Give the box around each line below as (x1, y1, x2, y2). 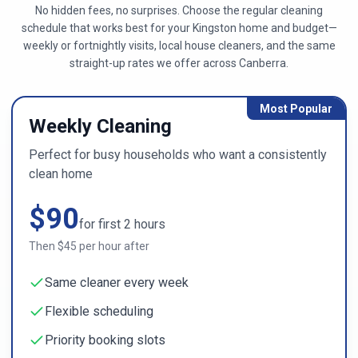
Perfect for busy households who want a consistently (29, 147, 327, 162)
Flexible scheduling (45, 304, 153, 319)
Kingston (192, 22, 237, 34)
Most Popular (260, 102, 332, 115)
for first (79, 217, 124, 232)
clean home (29, 166, 93, 181)
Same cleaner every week (45, 275, 189, 290)
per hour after (77, 240, 149, 253)
